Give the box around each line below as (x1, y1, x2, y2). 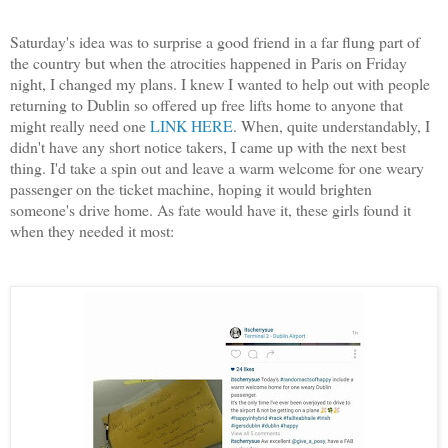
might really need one (10, 115, 150, 137)
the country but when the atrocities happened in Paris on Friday (10, 52, 407, 74)
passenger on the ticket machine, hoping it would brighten (10, 178, 372, 200)
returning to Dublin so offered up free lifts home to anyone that (10, 94, 403, 116)
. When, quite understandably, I (233, 115, 430, 137)
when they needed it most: (10, 220, 174, 242)
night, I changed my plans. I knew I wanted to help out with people (10, 73, 430, 95)
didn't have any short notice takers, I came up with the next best (10, 136, 406, 158)
